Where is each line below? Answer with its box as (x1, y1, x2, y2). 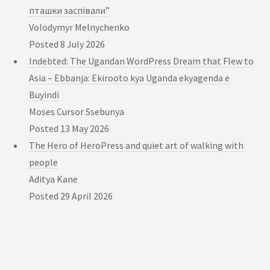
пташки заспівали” (29, 4, 110, 17)
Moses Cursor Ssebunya (29, 105, 124, 118)
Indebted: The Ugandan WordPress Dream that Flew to (29, 55, 254, 67)
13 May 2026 (58, 122, 109, 135)
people (29, 156, 58, 169)
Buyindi (29, 89, 59, 101)
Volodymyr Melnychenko (29, 21, 130, 34)
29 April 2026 (58, 190, 113, 202)
